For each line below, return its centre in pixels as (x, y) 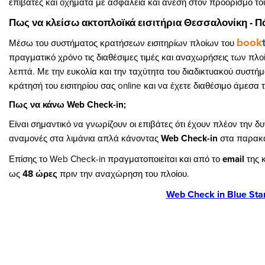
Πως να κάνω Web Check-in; (67, 104)
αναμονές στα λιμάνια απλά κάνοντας (85, 138)
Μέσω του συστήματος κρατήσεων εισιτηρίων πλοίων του (123, 43)
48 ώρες (41, 174)
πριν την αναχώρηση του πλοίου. (125, 173)
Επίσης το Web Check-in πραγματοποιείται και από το (116, 159)
